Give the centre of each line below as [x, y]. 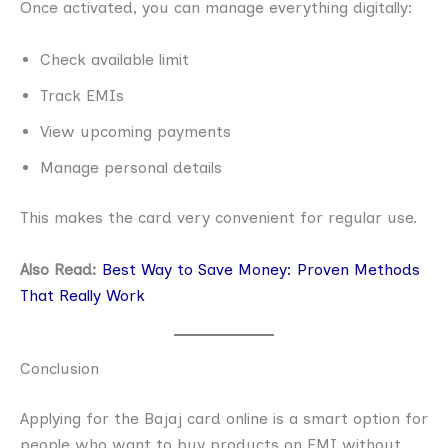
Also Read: [61, 269]
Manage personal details [131, 167]
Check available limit [114, 59]
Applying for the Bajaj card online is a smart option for [224, 419]
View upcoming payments [135, 131]
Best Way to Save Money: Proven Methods [261, 269]
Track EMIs [82, 95]
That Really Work [82, 295]
